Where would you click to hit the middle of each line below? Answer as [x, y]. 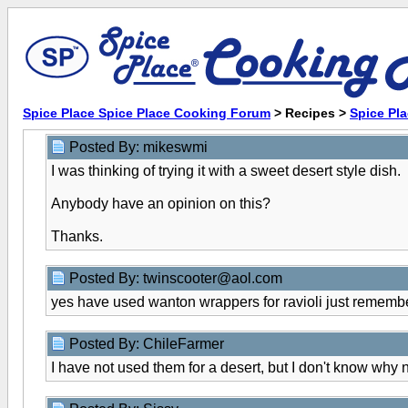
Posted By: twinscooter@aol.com [178, 278]
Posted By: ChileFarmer [148, 344]
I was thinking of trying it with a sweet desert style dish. [226, 171]
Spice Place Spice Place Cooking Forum [147, 113]
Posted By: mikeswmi [140, 147]
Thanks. [77, 236]
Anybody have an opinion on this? [161, 204]
